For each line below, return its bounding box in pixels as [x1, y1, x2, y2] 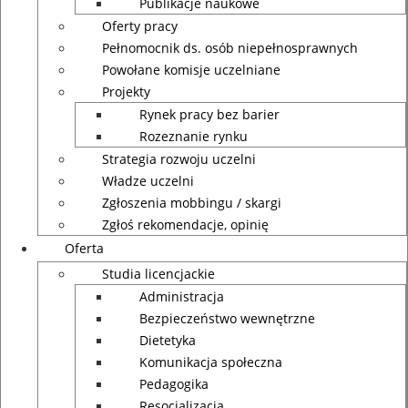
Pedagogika [139, 375, 209, 393]
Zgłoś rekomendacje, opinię [102, 216, 269, 233]
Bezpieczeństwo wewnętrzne [139, 310, 315, 327]
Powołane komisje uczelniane [102, 61, 280, 78]
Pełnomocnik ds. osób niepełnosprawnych [102, 39, 358, 56]
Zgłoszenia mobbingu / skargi [102, 194, 281, 211]
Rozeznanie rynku [139, 127, 248, 145]
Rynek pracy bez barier [139, 106, 280, 123]
